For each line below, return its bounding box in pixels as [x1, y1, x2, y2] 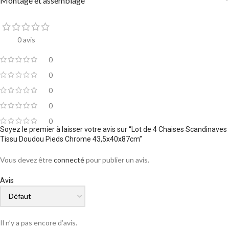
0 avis [17, 35, 35, 44]
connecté [54, 155, 84, 164]
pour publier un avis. [84, 155, 149, 164]
